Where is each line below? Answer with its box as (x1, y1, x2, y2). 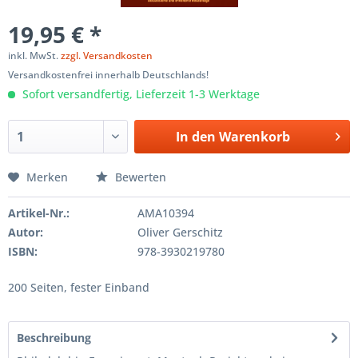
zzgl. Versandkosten (61, 49, 153, 62)
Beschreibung (17, 330, 91, 345)
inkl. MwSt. (8, 49, 61, 62)
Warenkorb (218, 128, 290, 145)
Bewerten (112, 169, 166, 185)
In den (175, 128, 216, 145)
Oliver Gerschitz (137, 225, 223, 240)
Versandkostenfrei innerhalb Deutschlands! (8, 68, 209, 82)
